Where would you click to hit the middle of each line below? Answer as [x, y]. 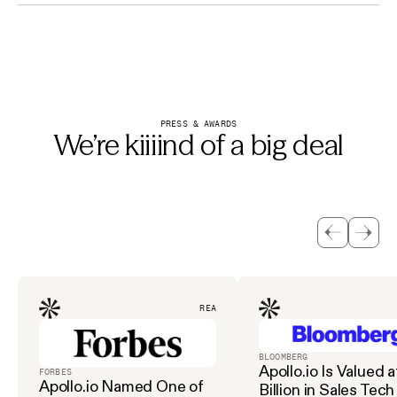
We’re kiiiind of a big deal [198, 144]
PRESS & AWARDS [198, 123]
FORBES [55, 371]
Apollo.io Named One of [122, 386]
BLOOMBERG [284, 356]
